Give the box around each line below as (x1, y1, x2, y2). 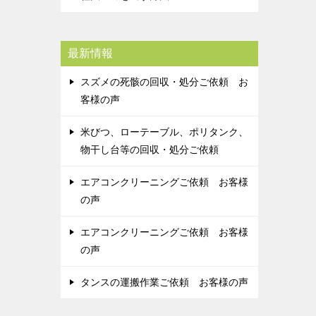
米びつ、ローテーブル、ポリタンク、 (80, 126, 248, 138)
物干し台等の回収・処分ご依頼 (80, 144, 219, 155)
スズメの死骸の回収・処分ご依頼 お (80, 76, 248, 87)
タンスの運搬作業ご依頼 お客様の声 (80, 276, 248, 288)
